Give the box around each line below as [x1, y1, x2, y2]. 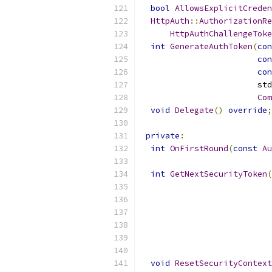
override [228, 105, 267, 115]
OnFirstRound [170, 143, 228, 154]
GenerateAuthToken [170, 41, 253, 52]
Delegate [175, 105, 214, 115]
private [146, 131, 180, 141]
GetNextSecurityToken [170, 169, 267, 179]
